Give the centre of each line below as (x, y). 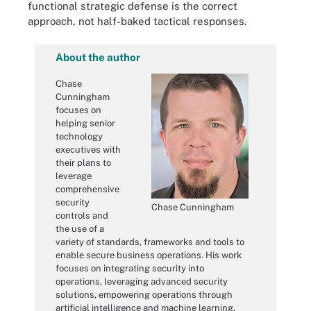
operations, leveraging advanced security (142, 281)
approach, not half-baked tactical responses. (137, 21)
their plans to (83, 162)
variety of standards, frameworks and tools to (150, 242)
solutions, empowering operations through (144, 294)
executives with (88, 149)
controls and (82, 215)
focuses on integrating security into (130, 268)
